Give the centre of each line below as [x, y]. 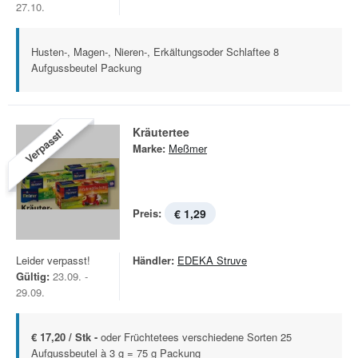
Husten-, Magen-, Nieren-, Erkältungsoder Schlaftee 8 [155, 52]
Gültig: [33, 276]
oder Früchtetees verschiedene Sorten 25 [196, 337]
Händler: [153, 260]
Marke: [149, 148]
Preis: [147, 213]
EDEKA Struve [212, 260]
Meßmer [188, 148]
